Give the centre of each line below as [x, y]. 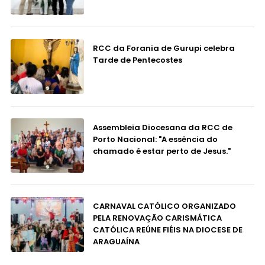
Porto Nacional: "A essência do [155, 139]
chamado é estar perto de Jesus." [161, 151]
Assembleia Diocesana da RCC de [162, 127]
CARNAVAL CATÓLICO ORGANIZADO [164, 206]
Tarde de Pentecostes [137, 60]
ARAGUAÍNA [116, 242]
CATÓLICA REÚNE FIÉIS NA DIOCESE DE [167, 230]
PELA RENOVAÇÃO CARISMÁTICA [157, 218]
